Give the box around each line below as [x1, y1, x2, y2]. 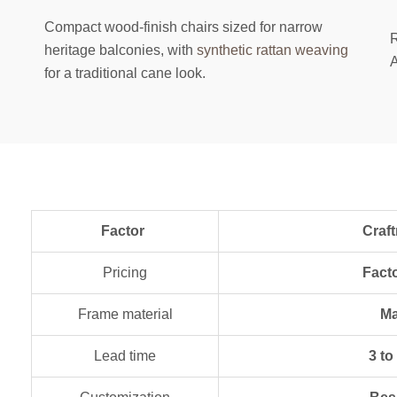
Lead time [94, 347, 156, 363]
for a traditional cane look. [44, 65, 206, 81]
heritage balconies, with [44, 42, 197, 58]
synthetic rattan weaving [197, 42, 348, 58]
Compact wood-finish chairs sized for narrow [44, 19, 323, 35]
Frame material [77, 306, 173, 322]
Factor [41, 222, 144, 238]
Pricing [103, 264, 147, 280]
